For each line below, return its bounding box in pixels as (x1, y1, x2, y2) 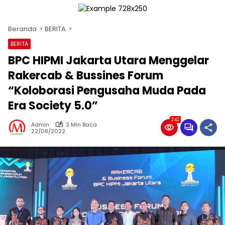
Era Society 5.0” (8, 97, 98, 114)
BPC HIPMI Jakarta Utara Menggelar (8, 52, 209, 68)
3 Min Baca (66, 120, 97, 129)
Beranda (8, 24, 37, 34)
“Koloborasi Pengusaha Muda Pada (8, 82, 206, 98)
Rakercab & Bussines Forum (8, 67, 163, 83)
